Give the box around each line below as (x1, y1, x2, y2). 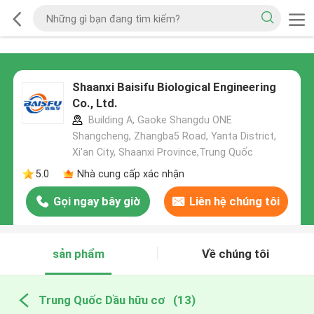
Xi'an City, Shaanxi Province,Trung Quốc (71, 146, 253, 158)
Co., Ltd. (71, 96, 118, 111)
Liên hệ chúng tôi (189, 194, 280, 209)
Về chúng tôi (202, 247, 270, 261)
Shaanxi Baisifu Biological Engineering (71, 80, 276, 95)
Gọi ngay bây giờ (53, 194, 140, 209)
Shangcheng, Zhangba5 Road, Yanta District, (71, 130, 276, 142)
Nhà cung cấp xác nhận (76, 168, 184, 179)
